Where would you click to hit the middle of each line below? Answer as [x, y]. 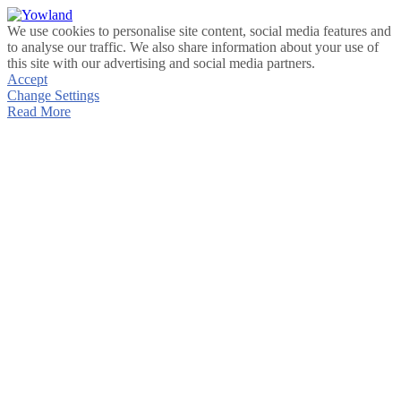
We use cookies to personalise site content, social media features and [199, 31]
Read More [39, 111]
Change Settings [53, 95]
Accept [27, 79]
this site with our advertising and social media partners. [161, 63]
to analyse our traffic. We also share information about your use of [193, 47]
